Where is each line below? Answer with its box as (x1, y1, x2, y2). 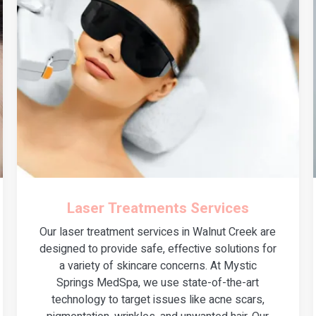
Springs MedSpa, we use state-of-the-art (56, 274, 260, 291)
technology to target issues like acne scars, (51, 291, 265, 308)
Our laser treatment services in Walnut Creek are (39, 223, 276, 241)
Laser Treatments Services (66, 197, 249, 219)
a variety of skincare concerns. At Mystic (59, 257, 257, 274)
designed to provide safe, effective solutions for (39, 240, 276, 257)
